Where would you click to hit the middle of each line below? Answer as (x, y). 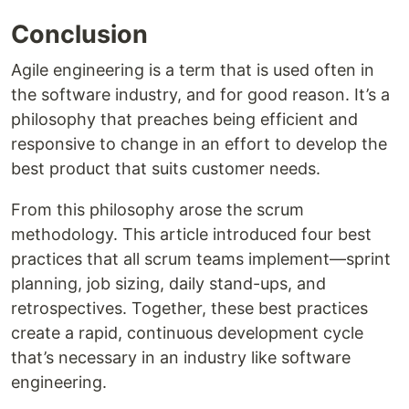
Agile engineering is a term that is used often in (193, 70)
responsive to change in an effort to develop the (199, 144)
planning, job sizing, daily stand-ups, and (168, 284)
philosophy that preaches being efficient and (184, 120)
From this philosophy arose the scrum (157, 210)
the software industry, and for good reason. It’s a (200, 95)
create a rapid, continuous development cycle (187, 333)
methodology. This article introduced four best (191, 235)
